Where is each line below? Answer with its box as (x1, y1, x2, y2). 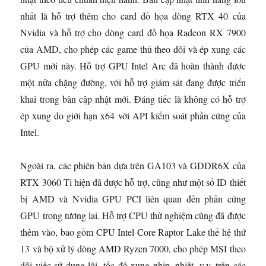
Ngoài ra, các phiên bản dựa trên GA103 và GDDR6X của (20, 159, 246, 172)
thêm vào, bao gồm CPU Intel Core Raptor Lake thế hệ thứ (20, 226, 246, 239)
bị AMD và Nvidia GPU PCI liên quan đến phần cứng (20, 192, 246, 205)
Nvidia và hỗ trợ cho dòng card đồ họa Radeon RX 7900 (20, 26, 246, 39)
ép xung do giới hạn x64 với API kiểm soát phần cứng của (20, 109, 246, 122)
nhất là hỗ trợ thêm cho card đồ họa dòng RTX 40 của (20, 9, 246, 23)
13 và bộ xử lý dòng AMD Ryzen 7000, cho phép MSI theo (20, 242, 246, 255)
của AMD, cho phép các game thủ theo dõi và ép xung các (20, 43, 246, 56)
